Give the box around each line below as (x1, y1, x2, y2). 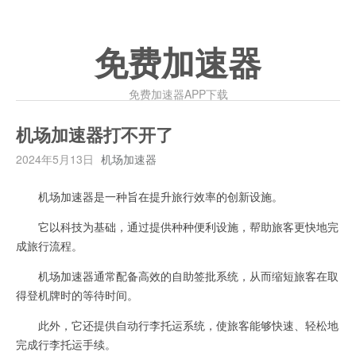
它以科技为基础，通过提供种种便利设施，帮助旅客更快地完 (16, 219, 339, 234)
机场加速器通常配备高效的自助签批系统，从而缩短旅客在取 (16, 268, 339, 284)
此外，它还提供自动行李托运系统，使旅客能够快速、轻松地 (16, 317, 339, 333)
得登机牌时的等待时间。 (16, 287, 138, 303)
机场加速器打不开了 (16, 126, 173, 146)
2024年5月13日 (16, 151, 94, 167)
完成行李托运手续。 (16, 336, 116, 352)
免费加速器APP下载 (128, 86, 228, 102)
